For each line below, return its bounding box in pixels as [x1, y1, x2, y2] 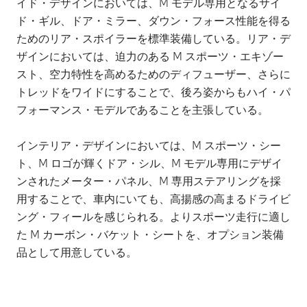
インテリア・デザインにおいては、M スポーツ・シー [16, 138, 281, 153]
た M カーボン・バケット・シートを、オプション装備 [16, 227, 284, 242]
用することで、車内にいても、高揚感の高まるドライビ [16, 191, 291, 206]
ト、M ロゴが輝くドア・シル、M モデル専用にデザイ [16, 156, 282, 171]
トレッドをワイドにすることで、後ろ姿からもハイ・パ [16, 84, 291, 99]
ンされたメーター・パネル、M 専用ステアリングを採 [16, 173, 281, 188]
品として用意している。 [16, 245, 137, 260]
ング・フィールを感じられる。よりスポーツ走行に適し [16, 209, 291, 224]
